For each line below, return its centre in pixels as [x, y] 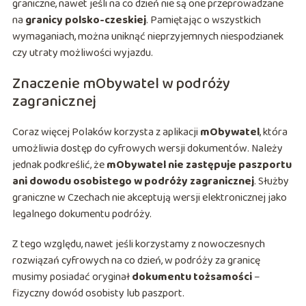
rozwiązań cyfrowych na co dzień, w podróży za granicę [136, 261]
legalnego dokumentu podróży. [82, 214]
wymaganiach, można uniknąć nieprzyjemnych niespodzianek [148, 37]
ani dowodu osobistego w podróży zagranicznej [133, 182]
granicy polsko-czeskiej [85, 20]
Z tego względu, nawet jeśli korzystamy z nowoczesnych [138, 245]
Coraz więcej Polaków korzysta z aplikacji [106, 133]
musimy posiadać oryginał [72, 277]
